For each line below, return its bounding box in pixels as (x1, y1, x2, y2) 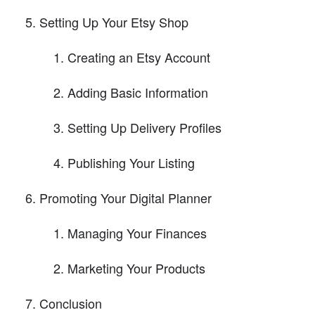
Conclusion (39, 293, 102, 312)
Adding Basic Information (67, 82, 208, 101)
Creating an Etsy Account (67, 47, 210, 66)
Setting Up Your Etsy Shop (39, 12, 188, 31)
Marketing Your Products (67, 258, 205, 277)
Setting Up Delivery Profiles (67, 117, 221, 136)
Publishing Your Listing (67, 153, 195, 172)
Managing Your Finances (67, 223, 207, 242)
